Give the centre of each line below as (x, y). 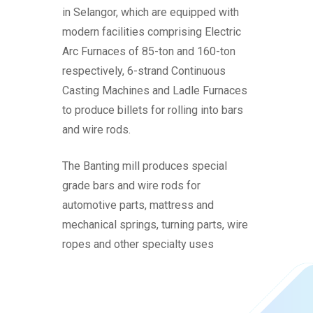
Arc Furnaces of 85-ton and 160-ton (149, 51)
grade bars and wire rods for (132, 185)
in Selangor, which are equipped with (151, 12)
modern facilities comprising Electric (152, 32)
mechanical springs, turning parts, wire (155, 225)
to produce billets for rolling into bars (153, 110)
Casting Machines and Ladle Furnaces (155, 90)
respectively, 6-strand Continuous (144, 71)
